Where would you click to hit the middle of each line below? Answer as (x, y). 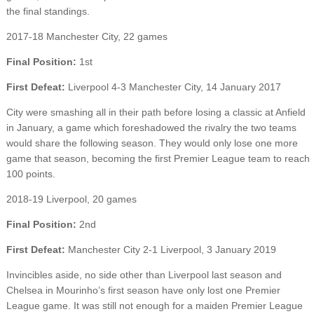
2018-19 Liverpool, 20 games (71, 199)
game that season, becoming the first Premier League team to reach (158, 158)
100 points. (30, 173)
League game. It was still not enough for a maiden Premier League (154, 305)
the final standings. (48, 11)
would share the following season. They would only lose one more (152, 143)
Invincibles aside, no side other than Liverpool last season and (144, 274)
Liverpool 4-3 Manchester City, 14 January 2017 (173, 87)
